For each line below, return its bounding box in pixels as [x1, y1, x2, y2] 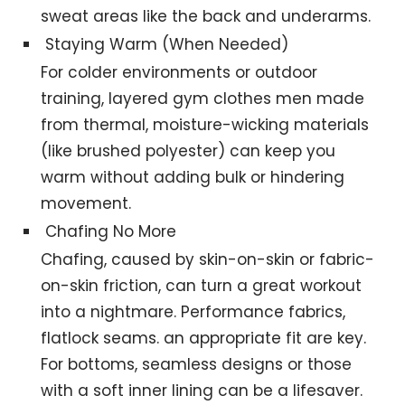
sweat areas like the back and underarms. [41, 5, 372, 27]
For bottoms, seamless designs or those [41, 353, 353, 375]
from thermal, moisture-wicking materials [41, 113, 370, 136]
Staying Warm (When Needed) [45, 33, 289, 55]
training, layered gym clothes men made [41, 87, 365, 109]
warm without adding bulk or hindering [41, 165, 345, 188]
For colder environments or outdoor [41, 61, 318, 83]
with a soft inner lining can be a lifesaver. [41, 379, 363, 401]
